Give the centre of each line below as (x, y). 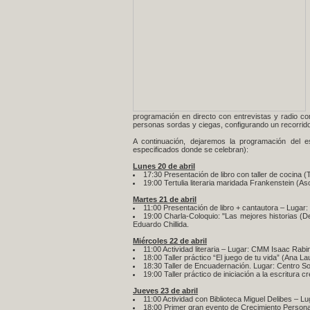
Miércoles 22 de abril (170, 241)
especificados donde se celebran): (191, 149)
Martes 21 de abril (165, 199)
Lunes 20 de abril (164, 166)
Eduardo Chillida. (161, 224)
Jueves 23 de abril (165, 291)
